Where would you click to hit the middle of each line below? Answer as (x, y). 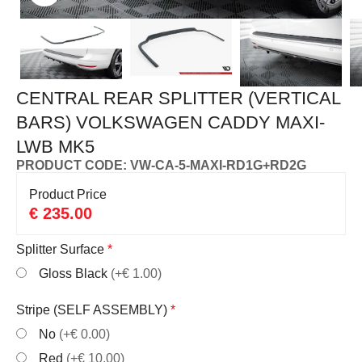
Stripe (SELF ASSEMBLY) (92, 309)
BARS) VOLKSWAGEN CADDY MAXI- (171, 122)
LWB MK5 (56, 146)
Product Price (68, 194)
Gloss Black (75, 273)
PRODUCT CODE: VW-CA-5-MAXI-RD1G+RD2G (162, 165)
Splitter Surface (61, 249)
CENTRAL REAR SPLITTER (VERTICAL (179, 98)
